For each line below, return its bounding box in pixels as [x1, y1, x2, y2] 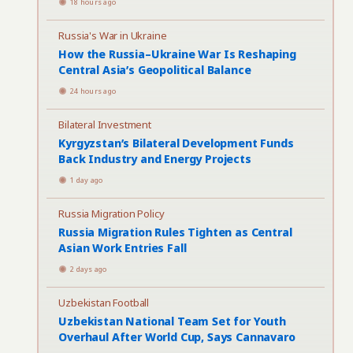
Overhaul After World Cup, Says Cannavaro [58, 329, 295, 344]
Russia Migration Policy [58, 206, 165, 221]
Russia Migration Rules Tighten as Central [58, 225, 292, 240]
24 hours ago [70, 86, 117, 96]
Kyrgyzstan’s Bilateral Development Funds [58, 136, 294, 150]
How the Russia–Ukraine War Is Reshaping [58, 46, 296, 61]
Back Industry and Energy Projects [58, 151, 251, 166]
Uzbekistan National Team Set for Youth [58, 314, 286, 329]
